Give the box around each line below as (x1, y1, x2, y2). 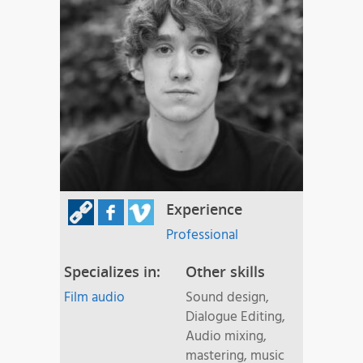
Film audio (64, 287, 125, 310)
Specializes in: (64, 262, 160, 282)
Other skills (186, 262, 265, 282)
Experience (166, 199, 242, 220)
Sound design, (186, 287, 269, 310)
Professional (166, 224, 238, 247)
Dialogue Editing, (186, 306, 285, 329)
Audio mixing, (186, 326, 267, 348)
